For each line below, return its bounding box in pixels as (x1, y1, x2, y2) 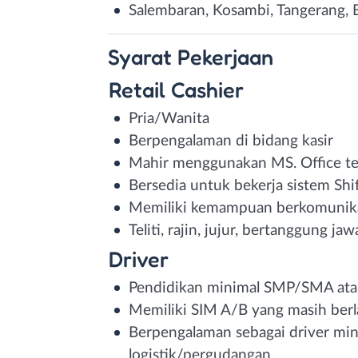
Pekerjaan (177, 43, 273, 70)
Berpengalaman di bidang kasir (129, 133, 333, 149)
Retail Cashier (108, 76, 244, 102)
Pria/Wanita (129, 110, 209, 126)
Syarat (108, 43, 177, 70)
